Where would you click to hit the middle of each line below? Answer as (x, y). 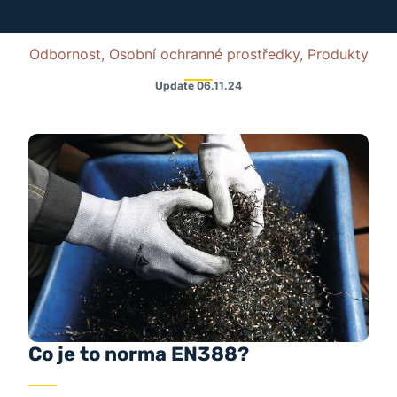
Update (175, 86)
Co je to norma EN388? (138, 354)
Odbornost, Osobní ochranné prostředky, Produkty (198, 54)
